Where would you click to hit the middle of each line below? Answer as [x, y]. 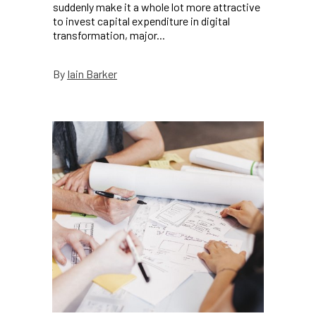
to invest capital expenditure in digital [141, 21]
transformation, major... [109, 35]
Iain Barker [92, 73]
